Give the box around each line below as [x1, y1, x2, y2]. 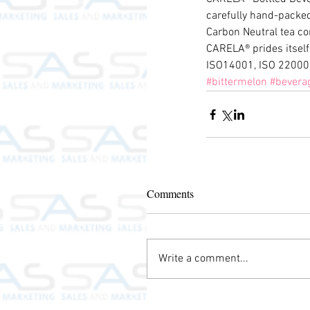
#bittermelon [206, 75, 267, 89]
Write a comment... [158, 252, 248, 266]
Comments [147, 186, 194, 201]
